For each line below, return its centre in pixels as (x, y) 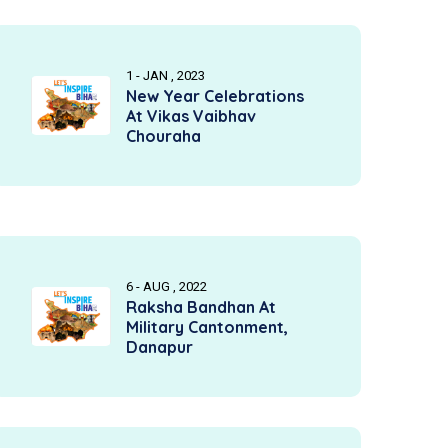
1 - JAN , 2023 (165, 75)
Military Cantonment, (207, 327)
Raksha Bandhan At (201, 307)
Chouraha (163, 136)
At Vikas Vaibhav (191, 116)
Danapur (159, 347)
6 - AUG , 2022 (166, 286)
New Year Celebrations (215, 96)
